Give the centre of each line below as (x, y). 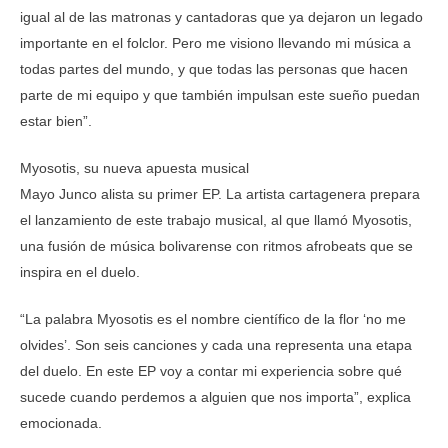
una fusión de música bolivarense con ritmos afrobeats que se (216, 246)
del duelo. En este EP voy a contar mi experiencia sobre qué (211, 371)
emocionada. (61, 423)
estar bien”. (56, 121)
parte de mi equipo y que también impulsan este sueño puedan (220, 95)
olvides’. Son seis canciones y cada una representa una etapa (216, 345)
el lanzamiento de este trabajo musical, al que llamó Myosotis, (216, 220)
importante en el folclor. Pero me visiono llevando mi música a (215, 43)
